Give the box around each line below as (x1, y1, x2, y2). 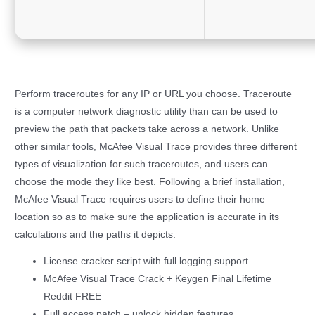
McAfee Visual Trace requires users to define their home (15, 193, 266, 205)
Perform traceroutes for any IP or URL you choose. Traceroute (15, 88, 292, 99)
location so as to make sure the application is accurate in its (15, 211, 280, 222)
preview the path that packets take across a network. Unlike (15, 123, 280, 134)
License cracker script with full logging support (44, 256, 249, 267)
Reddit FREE (44, 291, 102, 302)
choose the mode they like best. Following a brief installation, (15, 176, 285, 187)
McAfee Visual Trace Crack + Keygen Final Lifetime (44, 274, 272, 285)
